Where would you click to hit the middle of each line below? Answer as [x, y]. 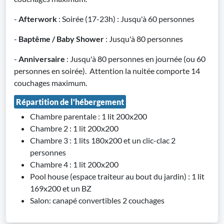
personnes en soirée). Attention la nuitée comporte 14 [107, 71]
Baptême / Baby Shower [61, 39]
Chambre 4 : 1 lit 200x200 [74, 164]
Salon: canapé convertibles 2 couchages [97, 200]
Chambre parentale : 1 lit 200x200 [88, 116]
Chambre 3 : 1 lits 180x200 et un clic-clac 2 [103, 140]
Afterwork [38, 19]
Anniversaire [42, 59]
